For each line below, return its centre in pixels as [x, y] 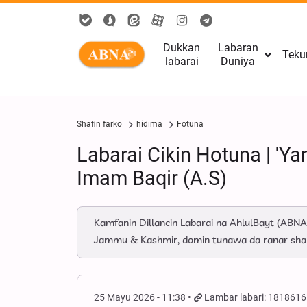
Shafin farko [99, 124]
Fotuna [190, 124]
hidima [149, 124]
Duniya [238, 61]
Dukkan [182, 48]
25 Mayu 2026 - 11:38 [140, 297]
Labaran [238, 48]
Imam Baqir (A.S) [152, 178]
